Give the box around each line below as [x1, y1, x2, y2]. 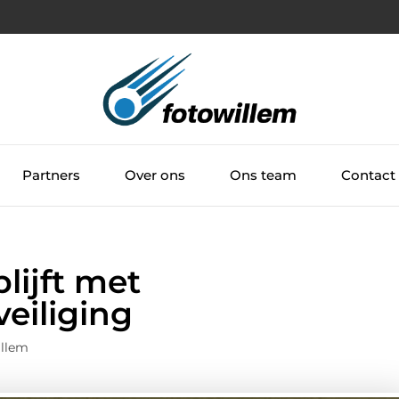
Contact [340, 166, 395, 183]
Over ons [124, 166, 185, 183]
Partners [21, 166, 80, 183]
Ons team [229, 166, 297, 183]
